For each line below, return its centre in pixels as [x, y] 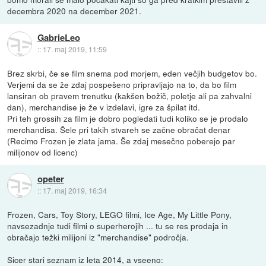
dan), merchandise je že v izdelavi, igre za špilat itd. [104, 107]
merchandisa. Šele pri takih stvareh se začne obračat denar [119, 130]
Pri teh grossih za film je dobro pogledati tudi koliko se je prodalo [128, 118]
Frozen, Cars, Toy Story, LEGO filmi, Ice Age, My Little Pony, [120, 215]
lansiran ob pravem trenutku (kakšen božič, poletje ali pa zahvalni [130, 96]
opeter [50, 179]
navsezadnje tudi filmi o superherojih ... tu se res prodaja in [118, 226]
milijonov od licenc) [43, 152]
